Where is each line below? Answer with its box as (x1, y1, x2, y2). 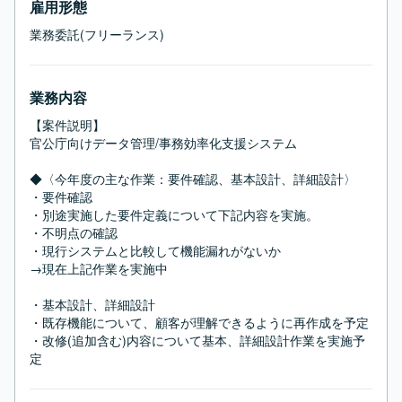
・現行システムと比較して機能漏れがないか (30, 241, 281, 259)
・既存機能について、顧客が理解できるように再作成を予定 (30, 313, 369, 331)
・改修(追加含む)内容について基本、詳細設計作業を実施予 (30, 331, 365, 349)
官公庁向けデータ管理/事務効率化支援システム (30, 134, 297, 152)
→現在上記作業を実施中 (30, 259, 168, 277)
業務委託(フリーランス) (30, 25, 164, 43)
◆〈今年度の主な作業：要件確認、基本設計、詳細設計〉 (30, 170, 356, 188)
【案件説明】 (30, 116, 105, 134)
